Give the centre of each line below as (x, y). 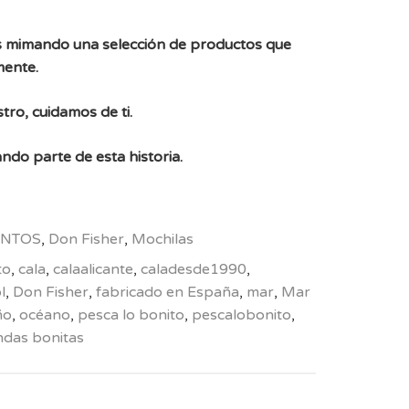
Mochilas (162, 240)
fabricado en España (167, 293)
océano (44, 315)
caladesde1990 (193, 270)
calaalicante (93, 270)
